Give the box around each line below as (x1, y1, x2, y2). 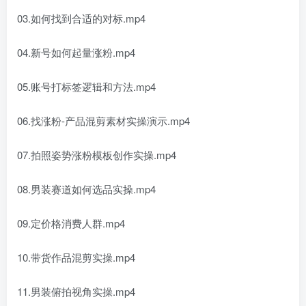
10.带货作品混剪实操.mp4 (17, 250, 135, 265)
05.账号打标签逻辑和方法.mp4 (17, 79, 156, 94)
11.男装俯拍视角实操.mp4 (17, 284, 135, 299)
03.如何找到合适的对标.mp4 (17, 11, 145, 26)
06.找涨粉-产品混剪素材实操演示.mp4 (17, 113, 190, 128)
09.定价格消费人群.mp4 (17, 216, 125, 231)
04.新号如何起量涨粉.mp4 (17, 45, 135, 60)
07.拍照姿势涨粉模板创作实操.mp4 (17, 148, 176, 163)
